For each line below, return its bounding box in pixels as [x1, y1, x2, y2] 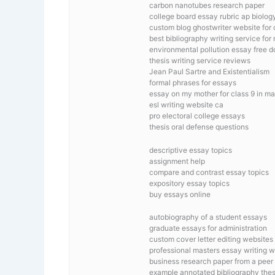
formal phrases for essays [149, 78, 236, 88]
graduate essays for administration [149, 223, 267, 233]
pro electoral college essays [149, 111, 245, 121]
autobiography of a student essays [149, 212, 267, 222]
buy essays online [149, 189, 211, 199]
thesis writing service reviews [149, 56, 250, 66]
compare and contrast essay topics [149, 167, 269, 177]
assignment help [149, 156, 205, 166]
